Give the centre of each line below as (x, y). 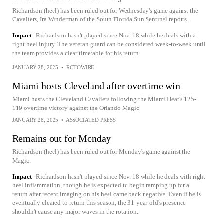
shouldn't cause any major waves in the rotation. (75, 211)
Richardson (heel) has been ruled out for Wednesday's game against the (105, 10)
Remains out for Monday (62, 138)
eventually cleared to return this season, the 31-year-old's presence (99, 203)
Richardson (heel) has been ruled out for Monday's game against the (101, 152)
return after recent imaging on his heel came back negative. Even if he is (107, 194)
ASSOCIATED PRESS (91, 120)
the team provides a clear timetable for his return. (76, 53)
